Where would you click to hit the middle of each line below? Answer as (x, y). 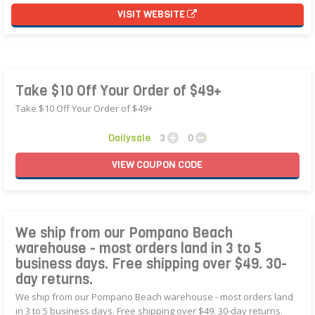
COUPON (156, 165)
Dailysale (129, 138)
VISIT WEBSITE (153, 14)
